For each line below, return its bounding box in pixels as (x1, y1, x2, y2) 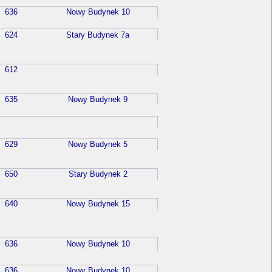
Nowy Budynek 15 (66, 199, 130, 209)
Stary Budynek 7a (66, 30, 129, 40)
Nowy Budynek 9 (68, 95, 127, 104)
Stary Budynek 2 (68, 169, 127, 179)
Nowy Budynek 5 (68, 140, 127, 149)
